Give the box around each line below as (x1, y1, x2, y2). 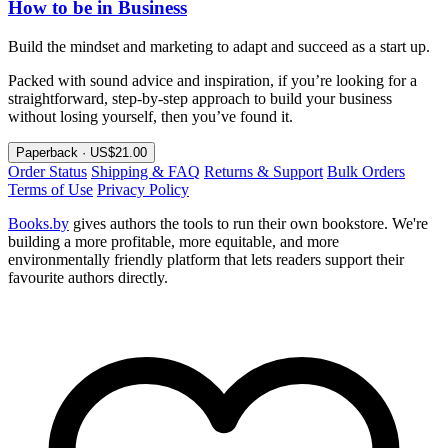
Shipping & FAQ (91, 163, 200, 181)
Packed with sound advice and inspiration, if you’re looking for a (8, 72, 417, 90)
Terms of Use (8, 181, 93, 199)
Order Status (8, 163, 87, 181)
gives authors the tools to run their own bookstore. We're (69, 215, 428, 233)
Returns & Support (204, 163, 323, 181)
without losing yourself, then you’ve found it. (8, 108, 293, 126)
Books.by (8, 215, 69, 233)
